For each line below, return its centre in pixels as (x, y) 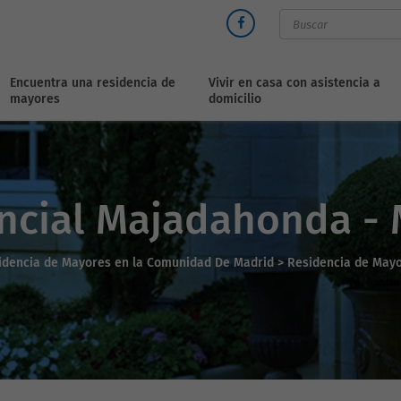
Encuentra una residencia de (93, 83)
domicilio (235, 99)
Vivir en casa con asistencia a (295, 83)
